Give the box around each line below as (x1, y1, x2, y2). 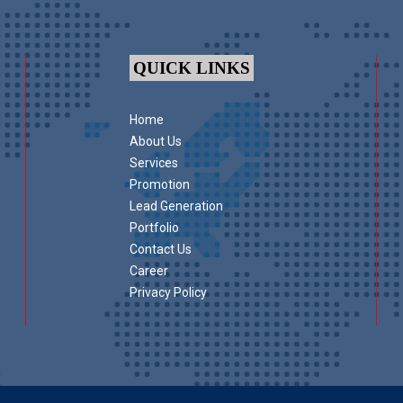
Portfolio (130, 220, 179, 236)
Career (130, 264, 168, 279)
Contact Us (130, 242, 192, 257)
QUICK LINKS (132, 58, 250, 78)
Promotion (130, 177, 190, 193)
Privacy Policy (130, 285, 207, 300)
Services (130, 156, 178, 171)
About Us (130, 134, 182, 149)
